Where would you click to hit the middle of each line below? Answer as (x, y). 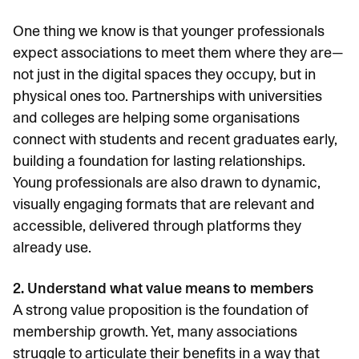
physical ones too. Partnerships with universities (167, 96)
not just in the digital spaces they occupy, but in (164, 74)
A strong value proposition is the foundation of (161, 310)
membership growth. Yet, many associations (155, 331)
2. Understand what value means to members (165, 288)
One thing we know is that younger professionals (169, 31)
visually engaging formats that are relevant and (164, 204)
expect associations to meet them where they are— (178, 52)
